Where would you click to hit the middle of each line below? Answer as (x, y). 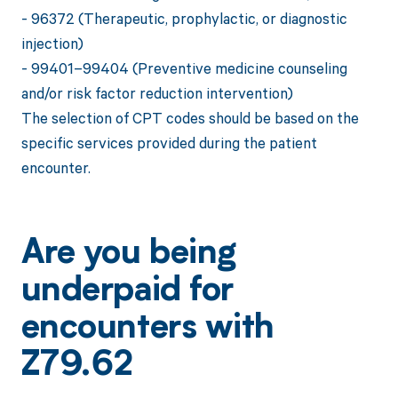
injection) (52, 44)
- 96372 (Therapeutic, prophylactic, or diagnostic (184, 19)
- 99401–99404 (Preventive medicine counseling (184, 68)
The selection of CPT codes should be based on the (190, 118)
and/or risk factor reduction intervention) (157, 93)
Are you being (128, 255)
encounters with (147, 329)
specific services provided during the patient (169, 143)
